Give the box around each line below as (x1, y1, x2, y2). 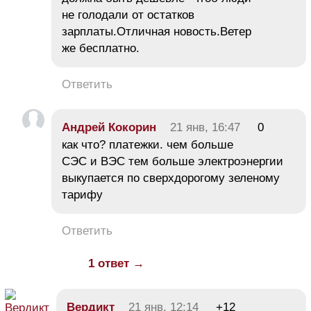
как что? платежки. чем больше (62, 138, 233, 152)
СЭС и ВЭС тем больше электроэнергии (62, 155, 283, 169)
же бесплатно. (62, 42, 140, 56)
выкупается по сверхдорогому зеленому (62, 171, 280, 185)
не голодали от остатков (62, 8, 194, 22)
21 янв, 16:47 (170, 121, 240, 135)
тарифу (62, 188, 103, 202)
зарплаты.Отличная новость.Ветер (62, 25, 251, 39)
